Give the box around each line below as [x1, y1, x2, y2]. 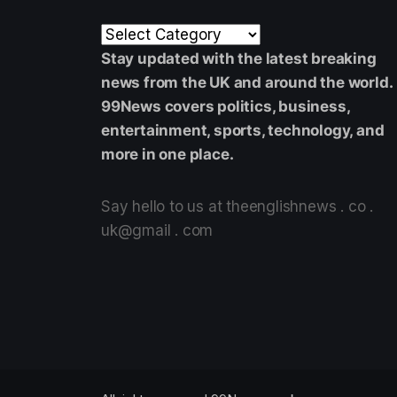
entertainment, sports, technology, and [101, 121, 385, 139]
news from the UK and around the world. [101, 73, 393, 91]
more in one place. [101, 144, 234, 163]
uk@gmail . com [101, 221, 214, 239]
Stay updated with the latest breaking [101, 49, 377, 67]
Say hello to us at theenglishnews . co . [101, 197, 373, 215]
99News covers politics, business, [101, 97, 350, 115]
